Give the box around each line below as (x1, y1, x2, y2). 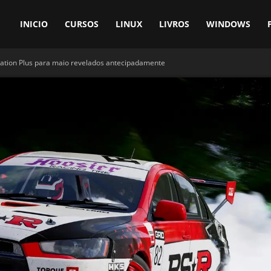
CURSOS (65, 18, 99, 30)
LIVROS (159, 18, 189, 30)
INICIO (20, 18, 48, 30)
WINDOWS (206, 18, 250, 30)
